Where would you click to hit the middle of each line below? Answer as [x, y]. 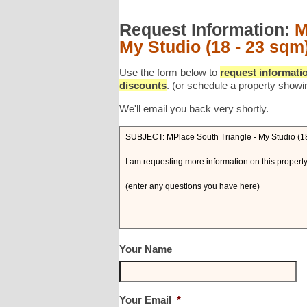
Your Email [145, 300]
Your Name [145, 249]
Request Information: [207, 29]
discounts [143, 85]
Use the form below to [169, 72]
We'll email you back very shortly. [194, 109]
